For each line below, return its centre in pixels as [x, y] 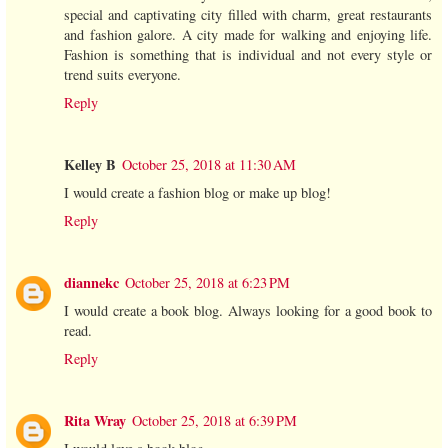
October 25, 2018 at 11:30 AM [209, 164]
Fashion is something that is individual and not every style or [248, 54]
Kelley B [90, 164]
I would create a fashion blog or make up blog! [197, 192]
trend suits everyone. [122, 74]
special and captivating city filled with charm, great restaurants [248, 14]
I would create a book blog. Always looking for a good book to [248, 310]
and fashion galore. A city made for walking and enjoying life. [248, 34]
